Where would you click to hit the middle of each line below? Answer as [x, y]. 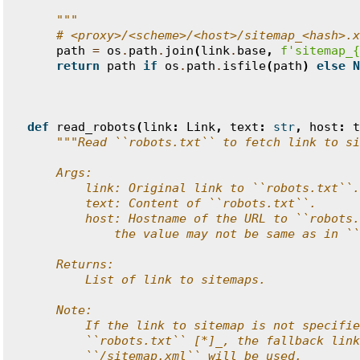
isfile [244, 66]
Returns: [71, 264]
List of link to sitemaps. [147, 280]
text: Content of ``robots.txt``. [172, 203]
